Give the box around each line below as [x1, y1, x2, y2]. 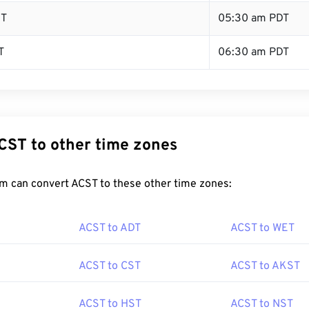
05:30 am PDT [218, 12, 289, 26]
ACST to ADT [79, 221, 141, 235]
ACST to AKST [230, 259, 300, 273]
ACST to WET [230, 221, 295, 235]
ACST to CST [79, 259, 141, 273]
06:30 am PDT [218, 46, 289, 59]
